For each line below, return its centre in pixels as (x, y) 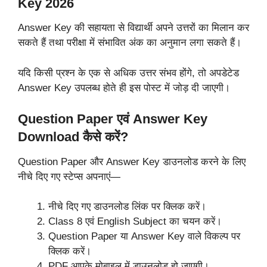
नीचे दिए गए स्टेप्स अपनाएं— (69, 176)
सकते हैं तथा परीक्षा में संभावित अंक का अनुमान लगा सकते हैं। (130, 43)
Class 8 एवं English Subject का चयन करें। (135, 222)
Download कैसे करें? (73, 137)
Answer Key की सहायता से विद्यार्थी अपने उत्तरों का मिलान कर (133, 28)
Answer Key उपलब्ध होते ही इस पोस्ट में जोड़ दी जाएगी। (124, 88)
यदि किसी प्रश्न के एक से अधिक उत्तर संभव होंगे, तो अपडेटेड (128, 73)
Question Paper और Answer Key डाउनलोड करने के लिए (132, 162)
